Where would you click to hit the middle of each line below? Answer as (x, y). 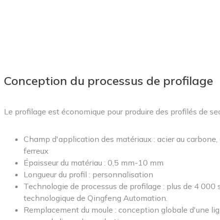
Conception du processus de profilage (109, 81)
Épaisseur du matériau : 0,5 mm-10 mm (94, 163)
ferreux (36, 151)
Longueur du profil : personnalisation (88, 174)
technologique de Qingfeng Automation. (96, 198)
